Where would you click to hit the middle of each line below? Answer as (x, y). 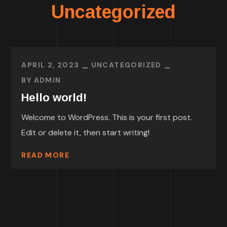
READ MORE (46, 155)
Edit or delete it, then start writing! (86, 133)
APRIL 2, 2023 (50, 65)
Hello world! (54, 98)
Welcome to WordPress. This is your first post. (107, 117)
